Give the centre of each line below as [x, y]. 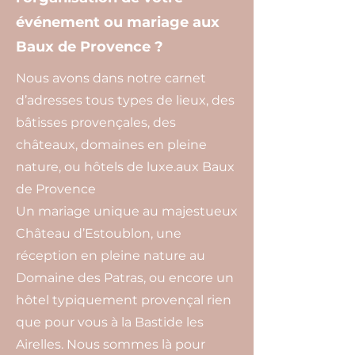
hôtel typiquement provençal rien [124, 300]
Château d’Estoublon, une [99, 233]
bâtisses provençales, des [96, 122]
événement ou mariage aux [118, 22]
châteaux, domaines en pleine [111, 145]
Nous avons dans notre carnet [111, 78]
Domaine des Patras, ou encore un [125, 278]
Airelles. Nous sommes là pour [111, 344]
